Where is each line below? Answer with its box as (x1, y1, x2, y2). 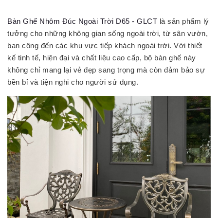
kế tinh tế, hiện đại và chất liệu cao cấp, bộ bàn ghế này (7, 53, 196, 62)
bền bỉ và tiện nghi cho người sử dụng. (7, 77, 138, 86)
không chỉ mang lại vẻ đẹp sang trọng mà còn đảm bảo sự (7, 65, 205, 74)
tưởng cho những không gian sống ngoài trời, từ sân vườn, (7, 29, 208, 37)
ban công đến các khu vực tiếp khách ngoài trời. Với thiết (7, 41, 202, 50)
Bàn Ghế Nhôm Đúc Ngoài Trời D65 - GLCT (7, 17, 157, 25)
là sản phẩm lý (157, 17, 209, 25)
